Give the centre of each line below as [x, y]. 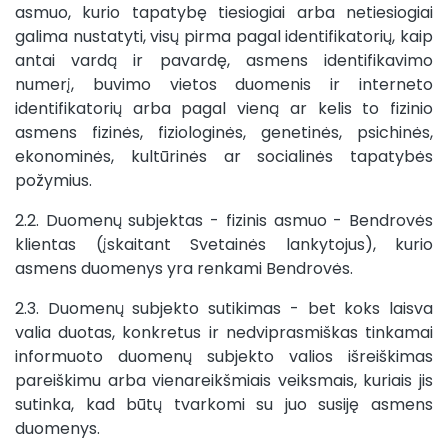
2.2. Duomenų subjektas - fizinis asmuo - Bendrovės [224, 220]
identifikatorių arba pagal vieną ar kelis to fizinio [224, 108]
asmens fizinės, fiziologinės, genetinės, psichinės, [224, 132]
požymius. [53, 180]
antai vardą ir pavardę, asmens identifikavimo [224, 60]
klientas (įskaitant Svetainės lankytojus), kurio [224, 244]
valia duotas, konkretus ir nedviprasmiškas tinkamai [224, 332]
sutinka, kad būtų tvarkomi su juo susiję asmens [224, 404]
